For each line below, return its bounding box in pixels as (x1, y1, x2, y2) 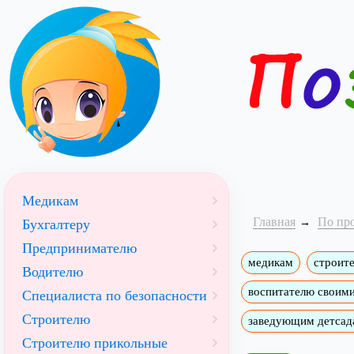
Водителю (22, 264, 83, 280)
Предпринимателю (22, 240, 137, 256)
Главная (252, 215, 296, 228)
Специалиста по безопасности (22, 288, 207, 303)
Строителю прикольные (22, 335, 168, 351)
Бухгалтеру (22, 217, 90, 232)
